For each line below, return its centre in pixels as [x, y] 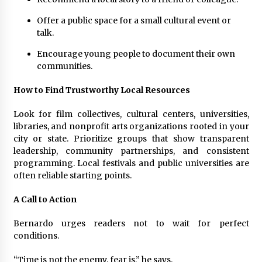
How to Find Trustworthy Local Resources [101, 90]
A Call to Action [45, 199]
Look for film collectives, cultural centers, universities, [131, 114]
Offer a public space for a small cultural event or [134, 20]
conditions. [36, 235]
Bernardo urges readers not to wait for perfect [131, 223]
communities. [64, 66]
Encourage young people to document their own [136, 54]
